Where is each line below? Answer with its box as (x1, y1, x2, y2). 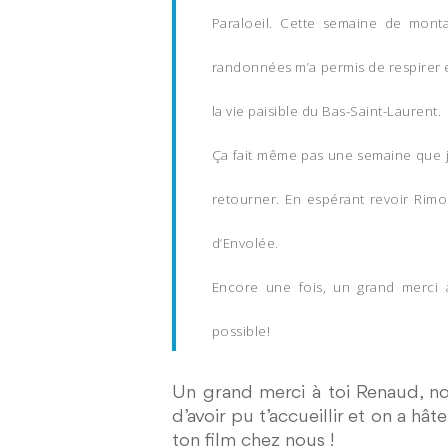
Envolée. (222, 234, 279, 252)
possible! (211, 322, 271, 340)
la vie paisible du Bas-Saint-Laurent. (211, 102, 442, 120)
